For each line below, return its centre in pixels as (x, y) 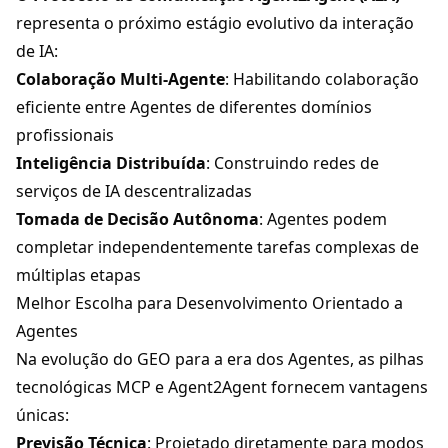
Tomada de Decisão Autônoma (137, 219)
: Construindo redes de (292, 163)
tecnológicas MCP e (92, 387)
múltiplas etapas (78, 275)
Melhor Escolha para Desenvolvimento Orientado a (209, 303)
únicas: (42, 415)
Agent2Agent (217, 387)
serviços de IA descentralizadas (134, 191)
